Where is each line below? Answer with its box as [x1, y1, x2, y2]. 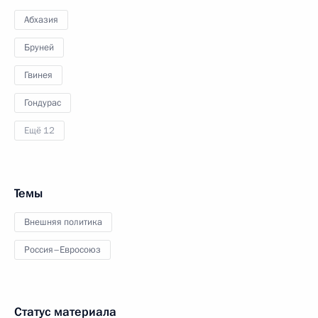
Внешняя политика [24, 216, 102, 229]
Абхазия [24, 13, 58, 26]
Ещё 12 [24, 124, 55, 137]
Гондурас [24, 97, 61, 109]
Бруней [24, 41, 54, 54]
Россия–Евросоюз [24, 243, 101, 256]
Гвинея [24, 69, 53, 82]
